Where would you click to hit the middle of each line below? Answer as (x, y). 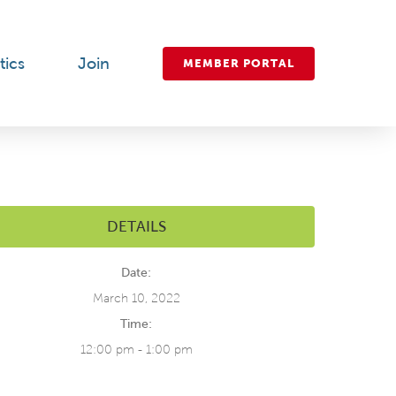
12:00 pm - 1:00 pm (136, 350)
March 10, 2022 (136, 298)
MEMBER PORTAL (239, 63)
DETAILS (136, 227)
